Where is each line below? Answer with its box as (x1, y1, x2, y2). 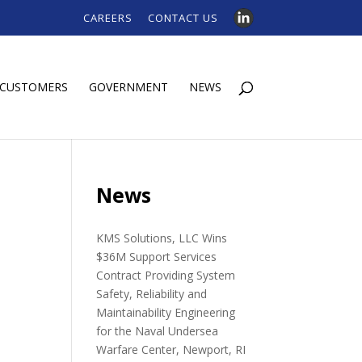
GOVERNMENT (88, 78, 168, 95)
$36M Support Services (96, 248, 217, 264)
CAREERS (82, 10, 133, 25)
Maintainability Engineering (96, 304, 236, 320)
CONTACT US (147, 10, 218, 25)
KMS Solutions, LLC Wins (96, 229, 228, 246)
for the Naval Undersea (96, 322, 219, 339)
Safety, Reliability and (96, 285, 208, 301)
